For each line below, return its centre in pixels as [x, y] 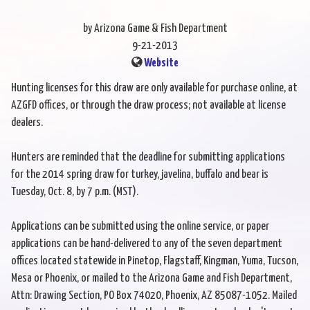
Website [161, 64]
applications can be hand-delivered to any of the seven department [147, 244]
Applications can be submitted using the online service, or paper [140, 227]
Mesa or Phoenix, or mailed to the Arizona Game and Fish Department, [152, 279]
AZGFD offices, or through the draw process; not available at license [148, 106]
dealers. [27, 123]
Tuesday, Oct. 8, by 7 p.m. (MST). [75, 192]
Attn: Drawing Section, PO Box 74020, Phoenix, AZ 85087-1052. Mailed [154, 296]
